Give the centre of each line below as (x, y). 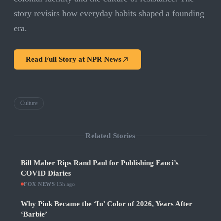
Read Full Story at (56, 59)
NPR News (104, 59)
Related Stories (110, 135)
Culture (29, 103)
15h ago (66, 184)
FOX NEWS (39, 184)
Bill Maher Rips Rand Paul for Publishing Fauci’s (100, 163)
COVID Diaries (46, 173)
